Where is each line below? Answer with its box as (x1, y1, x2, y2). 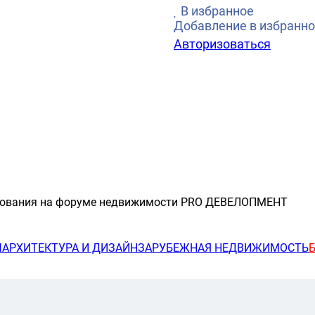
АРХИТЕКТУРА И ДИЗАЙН (2, 241, 138, 255)
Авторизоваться (174, 37, 271, 51)
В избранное (181, 4, 254, 18)
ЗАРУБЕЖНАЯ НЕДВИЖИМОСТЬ (138, 241, 309, 255)
